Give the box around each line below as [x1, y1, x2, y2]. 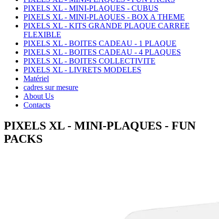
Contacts [23, 101, 50, 109]
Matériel [23, 74, 49, 83]
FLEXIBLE [23, 30, 61, 39]
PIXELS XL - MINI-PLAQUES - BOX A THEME [23, 13, 185, 22]
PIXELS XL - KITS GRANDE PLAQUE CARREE [23, 22, 190, 30]
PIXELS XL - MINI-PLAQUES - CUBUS [23, 4, 158, 13]
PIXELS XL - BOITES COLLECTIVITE [23, 57, 155, 66]
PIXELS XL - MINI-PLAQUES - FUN [4, 119, 196, 132]
